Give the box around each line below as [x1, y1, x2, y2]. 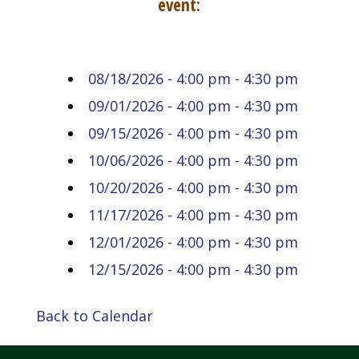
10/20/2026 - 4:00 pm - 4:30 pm [87, 177, 298, 197]
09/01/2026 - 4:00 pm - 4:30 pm [87, 95, 298, 115]
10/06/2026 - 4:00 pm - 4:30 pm [87, 150, 298, 170]
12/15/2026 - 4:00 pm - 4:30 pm [87, 259, 298, 279]
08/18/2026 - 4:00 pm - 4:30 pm [87, 68, 298, 88]
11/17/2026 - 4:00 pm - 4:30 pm [87, 204, 298, 224]
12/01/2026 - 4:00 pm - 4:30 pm [87, 232, 298, 252]
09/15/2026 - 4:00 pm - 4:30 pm [87, 123, 298, 143]
